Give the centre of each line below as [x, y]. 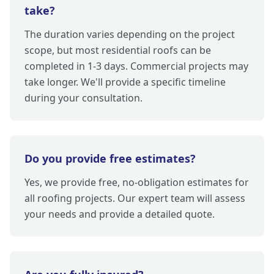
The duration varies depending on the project [130, 35]
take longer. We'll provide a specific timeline [125, 82]
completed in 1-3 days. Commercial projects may [136, 66]
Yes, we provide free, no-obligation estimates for [137, 183]
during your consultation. [83, 98]
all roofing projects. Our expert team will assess [135, 198]
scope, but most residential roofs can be [118, 50]
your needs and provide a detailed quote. [120, 214]
